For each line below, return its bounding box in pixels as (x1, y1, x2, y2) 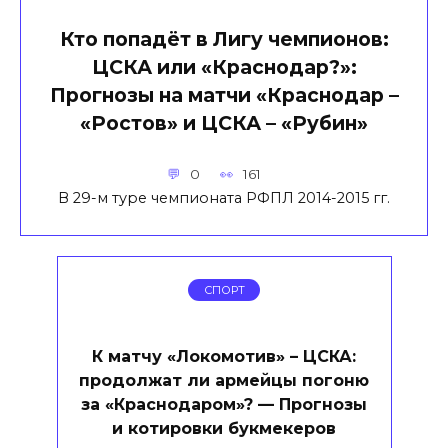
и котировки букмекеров (112, 418, 336, 438)
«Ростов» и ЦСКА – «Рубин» (80, 110, 368, 135)
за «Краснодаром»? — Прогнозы (81, 394, 367, 414)
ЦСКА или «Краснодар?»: (91, 54, 357, 79)
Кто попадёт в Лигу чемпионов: (59, 26, 389, 51)
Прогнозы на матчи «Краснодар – (49, 82, 399, 107)
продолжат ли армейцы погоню (79, 370, 369, 390)
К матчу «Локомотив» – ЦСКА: (92, 346, 356, 366)
